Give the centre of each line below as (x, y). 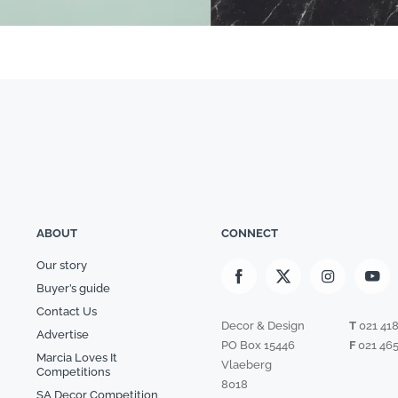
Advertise (62, 335)
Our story (61, 266)
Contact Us (66, 312)
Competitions (73, 372)
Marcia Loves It (76, 358)
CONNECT (250, 234)
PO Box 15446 (258, 346)
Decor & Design (263, 326)
